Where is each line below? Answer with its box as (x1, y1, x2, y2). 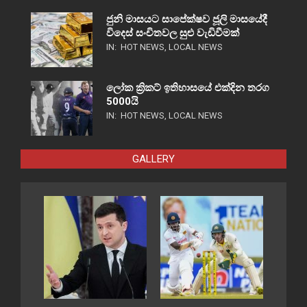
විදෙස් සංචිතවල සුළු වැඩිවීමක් (106, 27, 239, 40)
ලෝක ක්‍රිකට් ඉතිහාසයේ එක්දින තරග (106, 82, 269, 95)
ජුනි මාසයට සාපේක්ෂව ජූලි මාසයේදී (106, 13, 267, 26)
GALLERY (132, 153, 175, 166)
